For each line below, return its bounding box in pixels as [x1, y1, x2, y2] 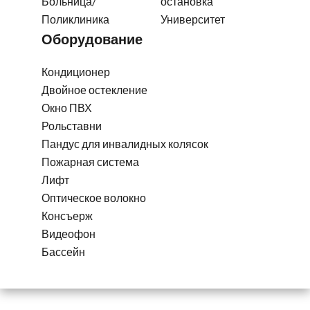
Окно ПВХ [42, 101, 92, 114]
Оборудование [42, 30, 143, 47]
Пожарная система [42, 155, 139, 168]
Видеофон [42, 227, 95, 240]
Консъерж [42, 209, 93, 222]
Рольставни [42, 119, 102, 132]
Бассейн [42, 245, 85, 258]
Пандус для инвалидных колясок [42, 137, 208, 150]
